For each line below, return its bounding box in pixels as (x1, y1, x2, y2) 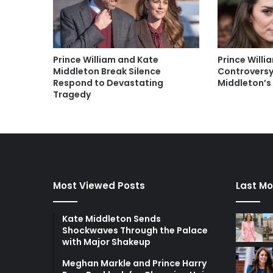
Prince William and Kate (53, 53, 158, 66)
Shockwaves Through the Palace (62, 224, 208, 236)
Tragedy (53, 88, 91, 101)
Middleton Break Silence (53, 65, 161, 77)
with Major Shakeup (62, 235, 151, 248)
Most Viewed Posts (53, 179, 145, 192)
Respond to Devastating (53, 76, 163, 89)
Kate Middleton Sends (62, 212, 161, 225)
